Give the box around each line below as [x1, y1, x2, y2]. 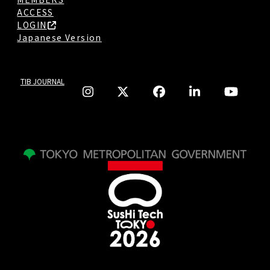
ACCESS [17, 6, 54, 19]
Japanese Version [17, 31, 102, 44]
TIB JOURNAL [20, 75, 64, 86]
